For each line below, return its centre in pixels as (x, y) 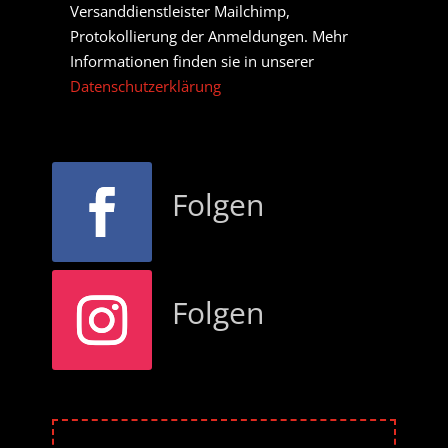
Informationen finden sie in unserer (191, 61)
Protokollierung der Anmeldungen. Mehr (208, 36)
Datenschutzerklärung (145, 86)
